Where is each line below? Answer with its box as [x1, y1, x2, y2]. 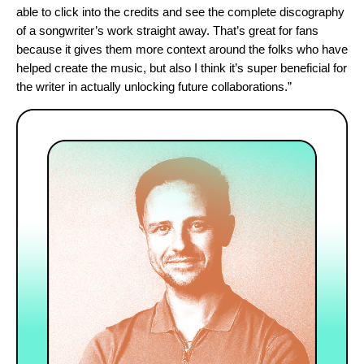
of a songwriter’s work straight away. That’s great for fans [16, 24, 318, 38]
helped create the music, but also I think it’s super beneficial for [16, 61, 347, 76]
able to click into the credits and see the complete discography [16, 5, 344, 19]
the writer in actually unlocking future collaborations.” [16, 80, 292, 94]
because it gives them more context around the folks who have [16, 42, 348, 57]
